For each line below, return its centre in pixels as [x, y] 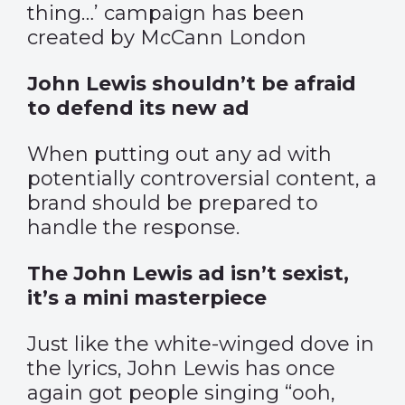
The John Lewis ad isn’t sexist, [188, 273]
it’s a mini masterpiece [147, 298]
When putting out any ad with [179, 154]
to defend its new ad [138, 108]
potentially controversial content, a [202, 179]
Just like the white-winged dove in [201, 344]
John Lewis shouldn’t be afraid [192, 84]
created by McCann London [167, 38]
